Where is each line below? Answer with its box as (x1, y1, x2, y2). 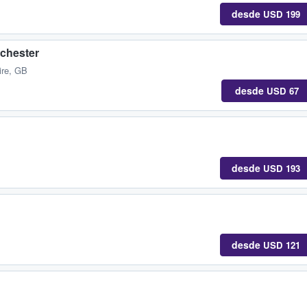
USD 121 (263, 238, 300, 251)
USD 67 (266, 84, 299, 98)
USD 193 (263, 161, 300, 175)
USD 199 (263, 8, 300, 21)
